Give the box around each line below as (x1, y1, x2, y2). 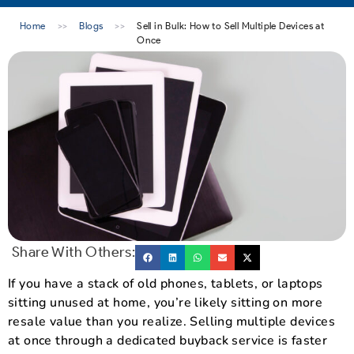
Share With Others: (12, 243, 136, 262)
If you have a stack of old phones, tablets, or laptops (8, 274, 323, 292)
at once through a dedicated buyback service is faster (8, 331, 328, 349)
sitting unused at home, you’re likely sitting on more (8, 293, 323, 311)
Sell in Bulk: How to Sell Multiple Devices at (137, 20, 325, 32)
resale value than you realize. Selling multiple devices (8, 312, 335, 330)
